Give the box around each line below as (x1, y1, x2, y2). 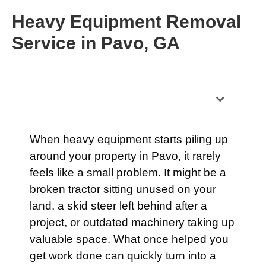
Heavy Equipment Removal (12, 12, 241, 31)
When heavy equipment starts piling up (30, 133, 228, 145)
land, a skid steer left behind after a (30, 199, 207, 212)
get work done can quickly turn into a (30, 249, 216, 262)
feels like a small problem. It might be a (30, 166, 226, 179)
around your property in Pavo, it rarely (30, 150, 221, 162)
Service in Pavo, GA (12, 33, 180, 53)
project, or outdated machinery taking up (30, 216, 235, 229)
